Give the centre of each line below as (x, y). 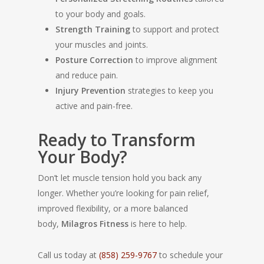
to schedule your (190, 255)
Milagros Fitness (95, 224)
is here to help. (158, 224)
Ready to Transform (117, 140)
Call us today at (68, 255)
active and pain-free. (94, 106)
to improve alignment (175, 60)
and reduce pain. (87, 75)
